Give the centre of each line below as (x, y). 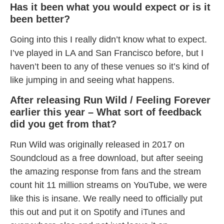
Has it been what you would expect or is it (110, 7)
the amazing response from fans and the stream (105, 172)
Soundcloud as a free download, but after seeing (106, 158)
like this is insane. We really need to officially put (106, 199)
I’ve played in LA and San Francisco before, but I (107, 53)
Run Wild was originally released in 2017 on (97, 145)
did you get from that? (63, 124)
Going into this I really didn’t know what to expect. (108, 40)
